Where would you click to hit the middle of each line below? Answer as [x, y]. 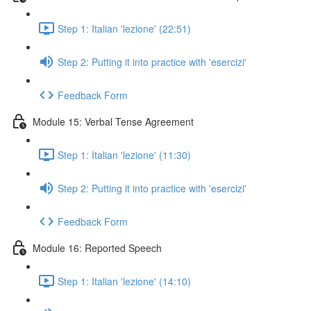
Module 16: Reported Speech [97, 247]
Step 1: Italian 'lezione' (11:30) [124, 154]
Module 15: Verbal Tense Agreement [113, 121]
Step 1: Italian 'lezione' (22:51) [124, 28]
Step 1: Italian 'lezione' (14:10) [124, 281]
